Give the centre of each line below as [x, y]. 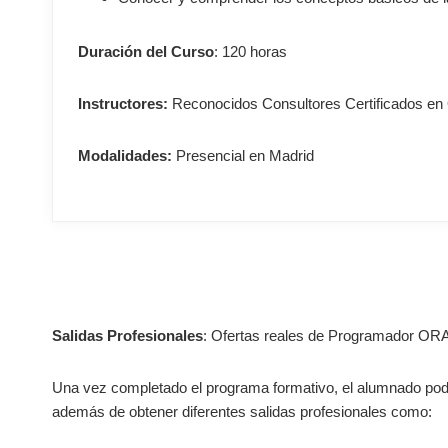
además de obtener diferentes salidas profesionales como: [242, 411]
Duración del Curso [146, 51]
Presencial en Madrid [243, 155]
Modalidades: [125, 155]
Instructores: [125, 103]
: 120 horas [250, 51]
